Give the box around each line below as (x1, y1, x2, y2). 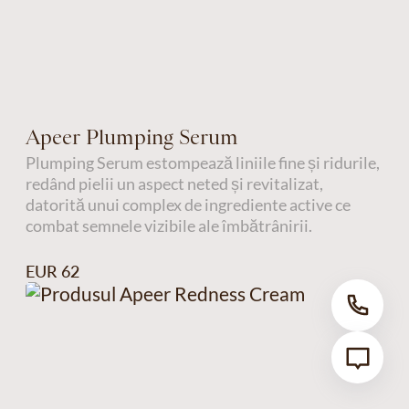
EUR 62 (25, 261, 79, 282)
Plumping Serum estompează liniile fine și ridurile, (25, 152, 380, 173)
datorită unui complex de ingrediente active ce (25, 194, 351, 215)
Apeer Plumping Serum (25, 124, 238, 149)
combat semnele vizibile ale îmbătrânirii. (25, 215, 312, 236)
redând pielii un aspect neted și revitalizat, (25, 173, 323, 194)
